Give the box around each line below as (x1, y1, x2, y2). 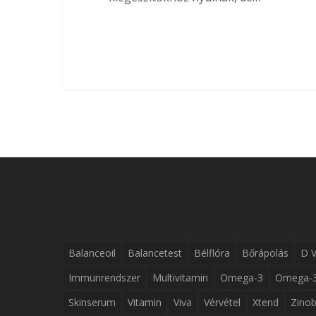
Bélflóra (194, 246, 230, 260)
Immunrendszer (68, 271, 140, 284)
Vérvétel (204, 296, 241, 309)
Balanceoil (68, 246, 116, 260)
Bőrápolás (242, 246, 288, 260)
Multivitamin (152, 271, 208, 284)
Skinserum (68, 296, 116, 309)
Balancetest (128, 246, 182, 260)
